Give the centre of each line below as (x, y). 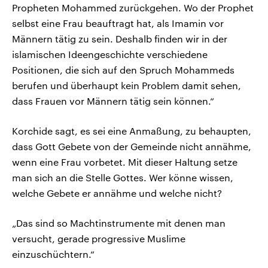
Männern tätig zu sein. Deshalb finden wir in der (120, 39)
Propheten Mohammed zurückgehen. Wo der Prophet (133, 8)
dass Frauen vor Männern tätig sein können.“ (113, 101)
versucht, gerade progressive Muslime (99, 239)
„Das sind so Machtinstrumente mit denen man (119, 223)
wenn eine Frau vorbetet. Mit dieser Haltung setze (125, 162)
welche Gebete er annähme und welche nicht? (117, 193)
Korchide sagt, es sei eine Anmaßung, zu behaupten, (132, 131)
